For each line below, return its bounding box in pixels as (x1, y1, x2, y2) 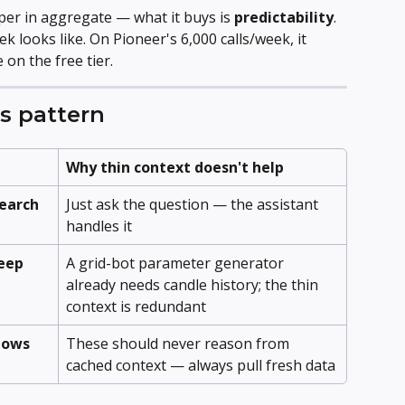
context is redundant (66, 296, 206, 316)
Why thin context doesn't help (66, 156, 284, 177)
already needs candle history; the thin (66, 274, 322, 295)
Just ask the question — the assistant (66, 193, 322, 214)
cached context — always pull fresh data (66, 354, 335, 375)
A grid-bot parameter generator (66, 252, 287, 273)
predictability (234, 6, 334, 27)
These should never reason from (66, 333, 293, 353)
